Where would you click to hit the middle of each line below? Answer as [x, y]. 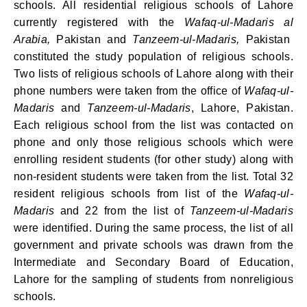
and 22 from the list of [122, 211]
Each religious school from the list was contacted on [153, 125]
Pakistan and [95, 39]
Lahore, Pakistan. [247, 108]
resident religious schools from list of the [129, 194]
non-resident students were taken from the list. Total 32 [153, 176]
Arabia [30, 39]
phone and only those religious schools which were [153, 142]
